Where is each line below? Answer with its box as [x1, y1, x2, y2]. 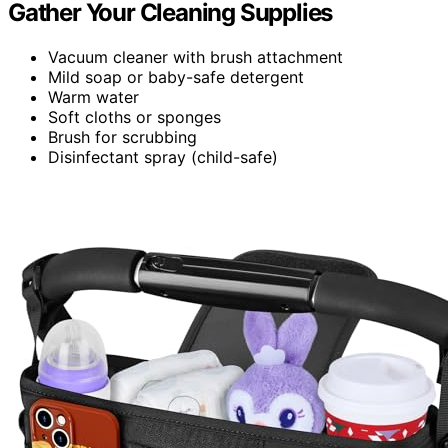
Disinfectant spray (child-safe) [48, 146, 278, 167]
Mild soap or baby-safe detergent [48, 66, 304, 87]
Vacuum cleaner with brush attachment [48, 46, 343, 67]
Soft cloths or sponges [48, 106, 221, 127]
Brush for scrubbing [48, 126, 197, 147]
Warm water [48, 86, 139, 107]
